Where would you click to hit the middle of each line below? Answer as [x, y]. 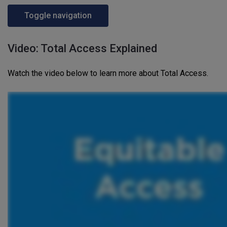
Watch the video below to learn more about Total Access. [108, 73]
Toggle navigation [58, 15]
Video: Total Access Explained [82, 48]
